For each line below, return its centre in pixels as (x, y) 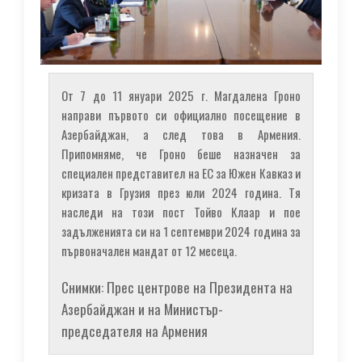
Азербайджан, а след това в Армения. (181, 134)
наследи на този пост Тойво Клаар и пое (181, 211)
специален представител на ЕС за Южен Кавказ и (181, 173)
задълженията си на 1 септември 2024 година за (181, 231)
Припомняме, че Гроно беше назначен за (181, 153)
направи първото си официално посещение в (181, 114)
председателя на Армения (135, 330)
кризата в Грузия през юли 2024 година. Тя (181, 192)
